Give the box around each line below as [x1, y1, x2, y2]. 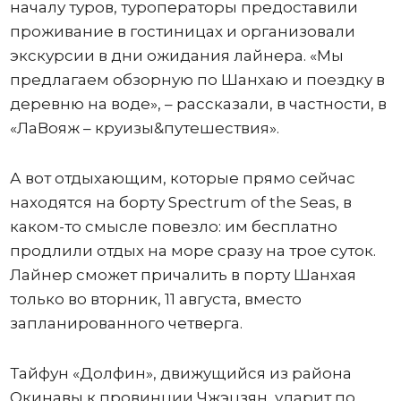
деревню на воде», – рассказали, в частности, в [9, 95, 387, 114]
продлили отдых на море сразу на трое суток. [9, 242, 376, 260]
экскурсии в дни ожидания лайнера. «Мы [9, 47, 344, 65]
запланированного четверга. [9, 314, 243, 333]
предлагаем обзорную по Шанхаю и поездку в [9, 71, 385, 90]
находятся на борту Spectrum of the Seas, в [9, 193, 352, 212]
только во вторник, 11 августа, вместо [9, 290, 302, 309]
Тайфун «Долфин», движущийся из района [9, 364, 352, 383]
